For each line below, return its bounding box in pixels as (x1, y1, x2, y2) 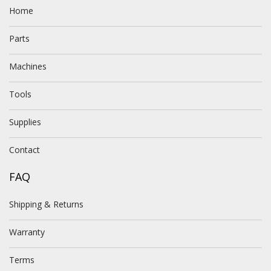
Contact (9, 144, 40, 155)
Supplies (9, 116, 41, 128)
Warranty (9, 226, 45, 238)
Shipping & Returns (9, 198, 83, 210)
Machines (9, 60, 47, 72)
